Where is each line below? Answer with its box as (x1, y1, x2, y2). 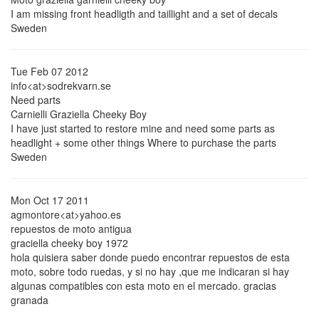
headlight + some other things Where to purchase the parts (11, 135, 276, 150)
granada (11, 293, 48, 307)
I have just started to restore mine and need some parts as (11, 121, 275, 135)
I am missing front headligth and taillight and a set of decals (11, 6, 278, 21)
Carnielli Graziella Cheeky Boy (11, 107, 147, 121)
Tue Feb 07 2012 (11, 64, 88, 78)
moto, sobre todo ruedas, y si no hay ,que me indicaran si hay (11, 264, 289, 278)
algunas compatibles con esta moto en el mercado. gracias (11, 278, 276, 293)
